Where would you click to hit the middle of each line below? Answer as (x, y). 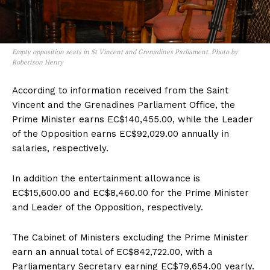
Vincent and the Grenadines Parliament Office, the (124, 105)
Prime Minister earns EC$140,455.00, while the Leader (133, 120)
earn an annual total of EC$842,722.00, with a (112, 252)
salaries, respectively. (60, 149)
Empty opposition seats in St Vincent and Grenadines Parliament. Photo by (125, 52)
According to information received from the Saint (120, 91)
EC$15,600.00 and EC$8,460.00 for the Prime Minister (130, 193)
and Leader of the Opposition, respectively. (108, 208)
